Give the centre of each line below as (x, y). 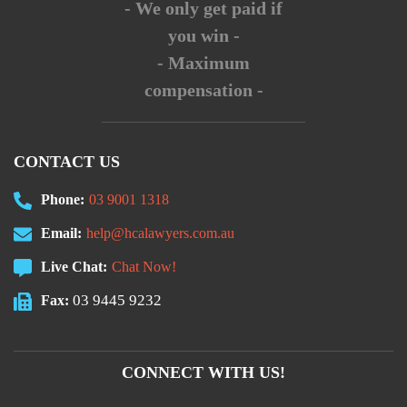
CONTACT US (67, 162)
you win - (203, 35)
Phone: (63, 199)
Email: (61, 233)
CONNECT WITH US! (203, 372)
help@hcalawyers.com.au (160, 233)
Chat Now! (144, 267)
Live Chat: (74, 267)
